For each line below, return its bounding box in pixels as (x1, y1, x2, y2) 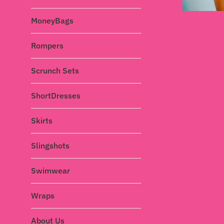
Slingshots (31, 140, 69, 150)
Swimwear (31, 165, 70, 175)
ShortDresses (31, 90, 80, 100)
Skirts (31, 115, 52, 125)
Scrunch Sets (31, 65, 79, 75)
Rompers (31, 40, 63, 50)
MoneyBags (31, 15, 73, 25)
